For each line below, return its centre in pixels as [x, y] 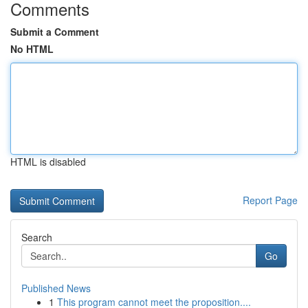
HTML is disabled [48, 162]
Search [37, 237]
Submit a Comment [55, 32]
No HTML [32, 49]
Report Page [270, 200]
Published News [56, 288]
